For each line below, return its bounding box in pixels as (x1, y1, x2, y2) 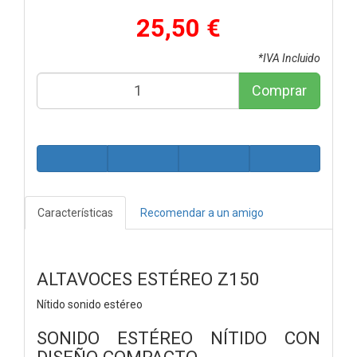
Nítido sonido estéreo (37, 297, 143, 311)
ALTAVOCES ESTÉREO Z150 (37, 268, 260, 289)
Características (37, 206, 113, 219)
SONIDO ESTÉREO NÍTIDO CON (37, 327, 320, 348)
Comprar (252, 81, 307, 99)
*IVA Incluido (258, 51, 320, 65)
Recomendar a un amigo (140, 206, 264, 219)
